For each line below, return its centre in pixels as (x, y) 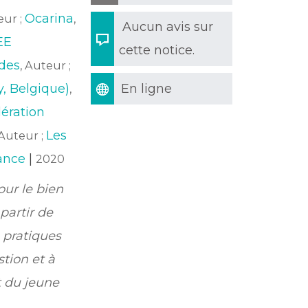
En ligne (146, 89)
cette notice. (157, 50)
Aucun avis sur (168, 27)
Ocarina (49, 19)
